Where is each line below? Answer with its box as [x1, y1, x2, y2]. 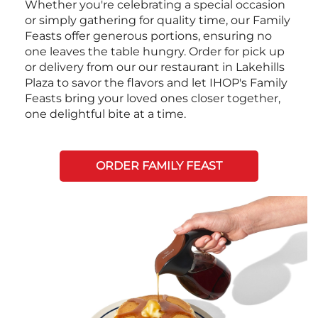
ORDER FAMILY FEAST [96, 159, 222, 173]
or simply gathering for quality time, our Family [25, 13, 290, 28]
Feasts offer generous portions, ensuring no [25, 29, 272, 43]
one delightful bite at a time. [25, 107, 186, 121]
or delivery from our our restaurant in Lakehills [25, 60, 285, 75]
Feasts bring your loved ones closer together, [25, 92, 280, 106]
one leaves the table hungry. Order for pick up [25, 45, 285, 59]
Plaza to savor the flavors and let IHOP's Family [25, 76, 287, 90]
